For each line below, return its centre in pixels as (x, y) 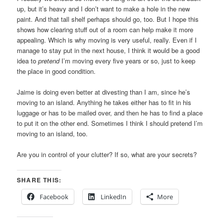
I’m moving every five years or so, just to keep (128, 60)
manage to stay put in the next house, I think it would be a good (109, 50)
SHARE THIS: (39, 180)
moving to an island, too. (53, 133)
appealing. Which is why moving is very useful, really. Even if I (107, 40)
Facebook (54, 197)
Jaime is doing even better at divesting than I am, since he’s (104, 92)
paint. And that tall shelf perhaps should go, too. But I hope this (108, 19)
